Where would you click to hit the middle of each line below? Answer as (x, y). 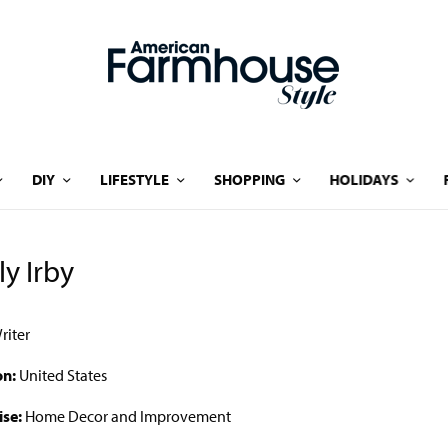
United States (61, 375)
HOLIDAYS (364, 179)
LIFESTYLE (134, 179)
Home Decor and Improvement (126, 416)
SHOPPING (249, 179)
